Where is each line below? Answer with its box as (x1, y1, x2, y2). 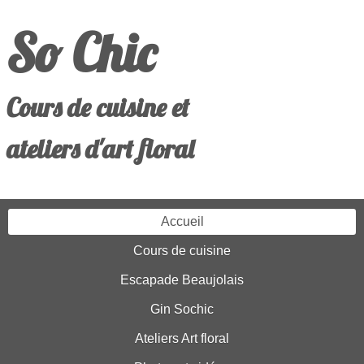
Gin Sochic (150, 302, 214, 316)
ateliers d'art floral (6, 132, 194, 166)
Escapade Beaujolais (120, 273, 244, 287)
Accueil (160, 214, 204, 228)
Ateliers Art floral (135, 331, 229, 345)
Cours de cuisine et (6, 91, 189, 124)
